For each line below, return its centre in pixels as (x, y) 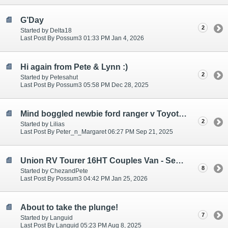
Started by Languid (47, 218)
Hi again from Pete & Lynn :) (74, 67)
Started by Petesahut (49, 78)
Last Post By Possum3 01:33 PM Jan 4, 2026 (82, 38)
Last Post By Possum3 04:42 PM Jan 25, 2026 (84, 179)
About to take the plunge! (69, 208)
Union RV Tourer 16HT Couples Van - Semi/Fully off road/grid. (180, 161)
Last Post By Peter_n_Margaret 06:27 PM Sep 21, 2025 (97, 132)
